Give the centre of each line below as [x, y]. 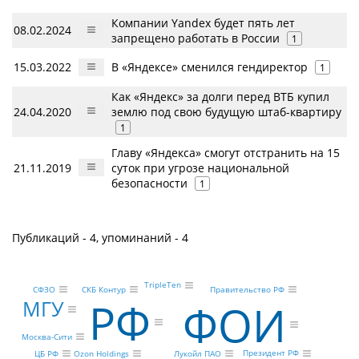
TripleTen [163, 285]
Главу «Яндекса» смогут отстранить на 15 [226, 153]
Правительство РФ [248, 290]
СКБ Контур [103, 290]
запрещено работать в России [196, 38]
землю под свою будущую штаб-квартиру [226, 112]
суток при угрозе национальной [200, 168]
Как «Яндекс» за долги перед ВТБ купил [220, 97]
